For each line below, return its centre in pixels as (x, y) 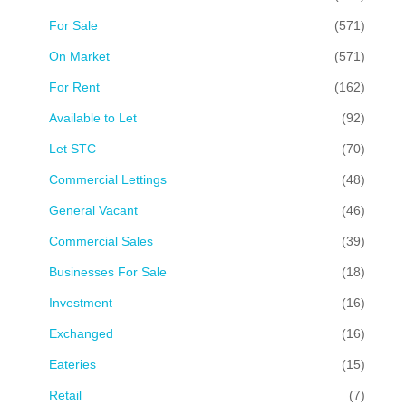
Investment (81, 302)
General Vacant (93, 210)
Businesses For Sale (108, 271)
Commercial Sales (101, 241)
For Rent (74, 87)
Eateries (72, 364)
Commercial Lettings (108, 179)
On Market (79, 56)
